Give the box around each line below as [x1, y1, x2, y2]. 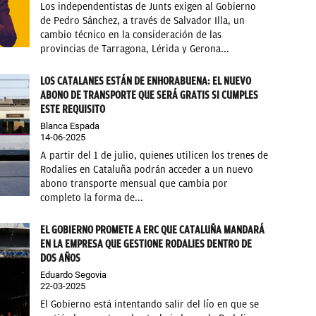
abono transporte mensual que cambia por [40, 177, 229, 190]
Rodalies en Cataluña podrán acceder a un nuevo [40, 163, 254, 176]
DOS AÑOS [40, 251, 81, 265]
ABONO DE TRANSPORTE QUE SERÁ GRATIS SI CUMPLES [40, 88, 259, 102]
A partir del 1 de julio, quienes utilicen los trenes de [40, 149, 269, 162]
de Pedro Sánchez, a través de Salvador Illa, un [40, 14, 245, 27]
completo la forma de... [40, 191, 144, 204]
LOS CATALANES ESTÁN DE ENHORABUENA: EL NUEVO [40, 74, 252, 87]
